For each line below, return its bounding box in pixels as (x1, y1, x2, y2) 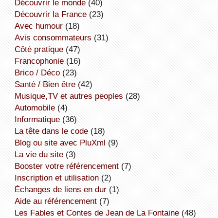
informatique (17, 114, 60, 124)
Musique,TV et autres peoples (21, 91, 123, 101)
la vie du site (18, 149, 63, 159)
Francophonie (19, 55, 64, 66)
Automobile (19, 102, 55, 112)
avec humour (19, 20, 63, 31)
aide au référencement (19, 196, 97, 206)
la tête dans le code (18, 126, 88, 136)
